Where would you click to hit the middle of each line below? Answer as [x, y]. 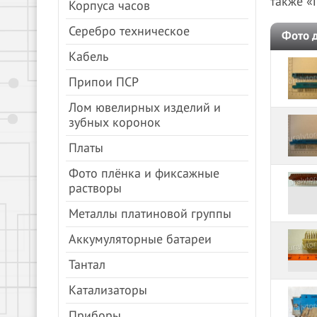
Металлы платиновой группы [150, 214]
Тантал [87, 265]
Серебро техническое [129, 31]
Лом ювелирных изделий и [145, 108]
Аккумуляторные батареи [140, 240]
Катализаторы [108, 290]
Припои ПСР [104, 82]
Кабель [88, 57]
